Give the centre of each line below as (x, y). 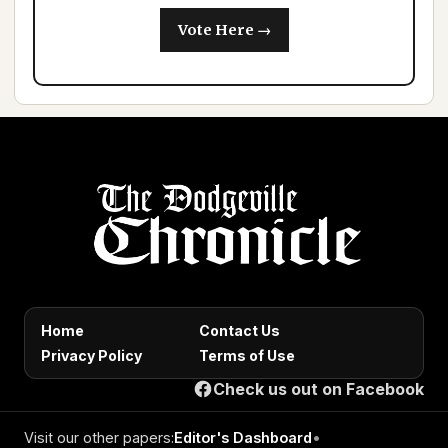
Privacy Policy (91, 356)
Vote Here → (224, 30)
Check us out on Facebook (318, 389)
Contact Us (239, 331)
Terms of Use (247, 356)
